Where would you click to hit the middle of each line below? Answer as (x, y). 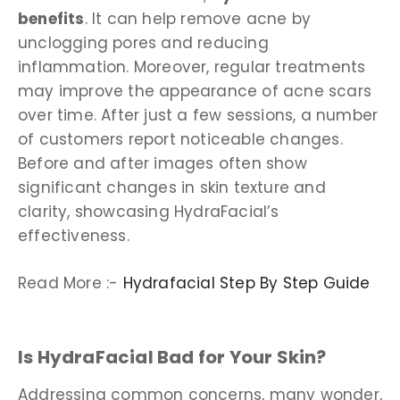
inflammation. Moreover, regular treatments (192, 67)
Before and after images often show (162, 164)
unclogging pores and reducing (143, 43)
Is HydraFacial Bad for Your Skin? (172, 358)
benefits (51, 19)
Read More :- (71, 283)
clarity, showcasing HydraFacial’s (149, 212)
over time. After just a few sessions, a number (198, 116)
